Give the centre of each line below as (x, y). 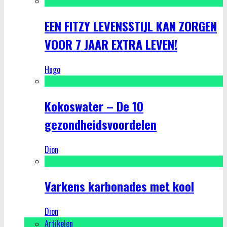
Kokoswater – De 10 (94, 106)
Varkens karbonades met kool (119, 186)
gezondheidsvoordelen (101, 124)
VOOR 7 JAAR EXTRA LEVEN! (111, 44)
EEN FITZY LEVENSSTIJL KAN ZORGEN (131, 26)
